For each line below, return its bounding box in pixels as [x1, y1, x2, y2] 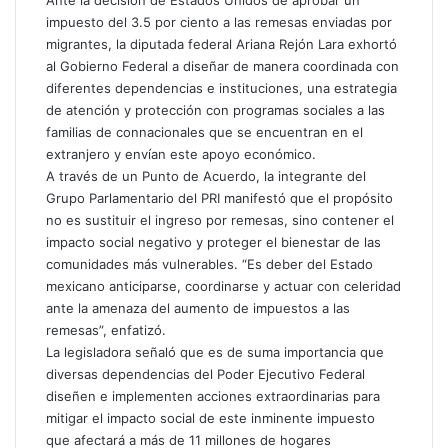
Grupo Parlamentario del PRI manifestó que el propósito [46, 190, 393, 206]
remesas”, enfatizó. [46, 322, 166, 338]
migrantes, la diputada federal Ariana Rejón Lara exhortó [46, 36, 397, 52]
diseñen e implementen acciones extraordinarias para [46, 388, 380, 404]
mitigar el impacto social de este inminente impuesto [46, 410, 375, 426]
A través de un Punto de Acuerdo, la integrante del [46, 168, 366, 184]
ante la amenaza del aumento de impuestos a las [46, 300, 350, 316]
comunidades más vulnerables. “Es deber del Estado [46, 256, 373, 272]
